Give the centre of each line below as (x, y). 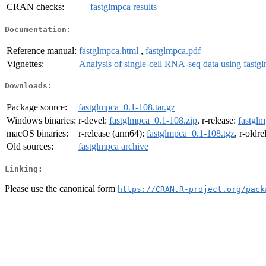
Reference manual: (42, 50)
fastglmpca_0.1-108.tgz (191, 134)
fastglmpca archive (113, 147)
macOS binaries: (37, 134)
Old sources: (30, 147)
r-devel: (94, 121)
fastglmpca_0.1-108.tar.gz (127, 107)
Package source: (37, 107)
